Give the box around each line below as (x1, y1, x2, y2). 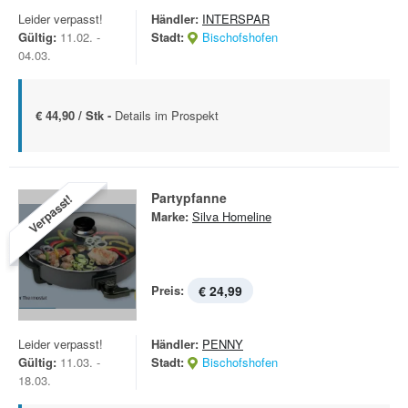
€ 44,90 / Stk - (36, 107, 115, 124)
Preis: (151, 281, 184, 299)
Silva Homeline (192, 208, 271, 225)
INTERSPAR (202, 10, 270, 27)
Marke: (151, 208, 189, 225)
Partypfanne (151, 189, 227, 207)
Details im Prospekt (115, 107, 219, 124)
